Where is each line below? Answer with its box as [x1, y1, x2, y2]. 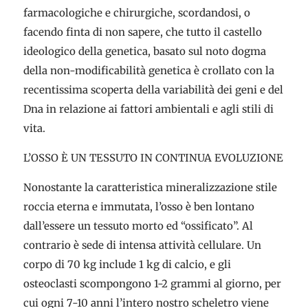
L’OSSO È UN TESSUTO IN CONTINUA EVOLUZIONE [23, 151, 283, 164]
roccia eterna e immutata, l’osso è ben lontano [23, 200, 254, 213]
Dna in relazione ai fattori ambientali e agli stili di [23, 102, 274, 115]
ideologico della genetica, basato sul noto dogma [23, 45, 266, 58]
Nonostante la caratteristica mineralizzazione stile [23, 181, 277, 194]
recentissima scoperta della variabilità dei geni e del [23, 83, 283, 96]
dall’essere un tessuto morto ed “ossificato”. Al [23, 219, 253, 232]
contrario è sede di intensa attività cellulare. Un [23, 239, 261, 252]
